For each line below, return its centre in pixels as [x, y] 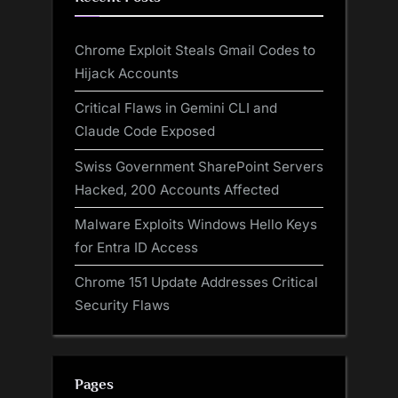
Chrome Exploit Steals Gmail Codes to [195, 51]
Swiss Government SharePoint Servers [199, 166]
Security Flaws [122, 305]
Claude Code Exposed [145, 131]
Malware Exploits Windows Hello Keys [196, 224]
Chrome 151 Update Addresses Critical [196, 282]
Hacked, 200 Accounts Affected [177, 189]
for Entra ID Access [136, 247]
